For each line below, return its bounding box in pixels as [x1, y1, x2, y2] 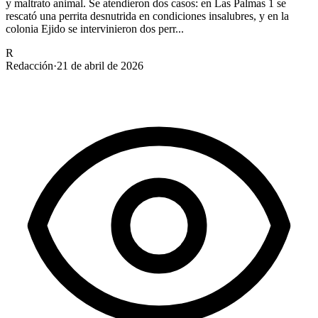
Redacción [6, 59, 53, 72]
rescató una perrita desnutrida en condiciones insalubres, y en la [6, 9, 289, 22]
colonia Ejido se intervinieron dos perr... [6, 22, 184, 35]
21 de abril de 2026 [57, 59, 143, 72]
